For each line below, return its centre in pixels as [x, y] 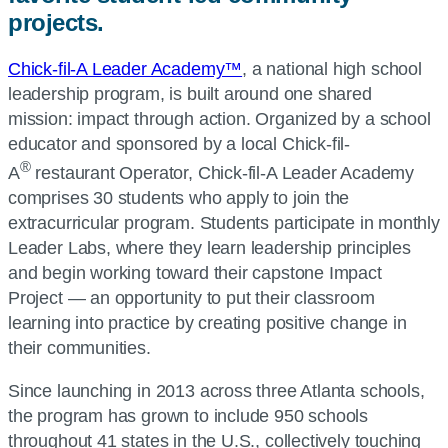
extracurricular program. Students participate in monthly [224, 222]
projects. [56, 22]
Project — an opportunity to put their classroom [191, 297]
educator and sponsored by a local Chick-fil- [179, 143]
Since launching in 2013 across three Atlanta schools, [216, 390]
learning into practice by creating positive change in [207, 322]
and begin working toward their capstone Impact [195, 272]
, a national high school [332, 68]
